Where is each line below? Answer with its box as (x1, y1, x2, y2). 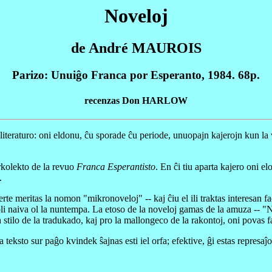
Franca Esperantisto (76, 161, 155, 172)
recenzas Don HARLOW (84, 95, 188, 106)
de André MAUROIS (70, 40, 202, 56)
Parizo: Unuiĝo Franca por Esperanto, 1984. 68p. (12, 69, 260, 82)
